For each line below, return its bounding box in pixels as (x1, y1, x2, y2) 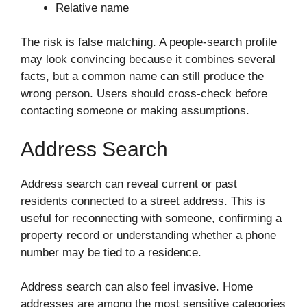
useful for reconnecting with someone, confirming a (21, 211, 282, 225)
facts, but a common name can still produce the (21, 70, 264, 84)
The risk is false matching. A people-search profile (21, 36, 277, 49)
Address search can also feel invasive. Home (21, 280, 253, 294)
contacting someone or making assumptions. (21, 104, 249, 118)
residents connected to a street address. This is (21, 194, 265, 208)
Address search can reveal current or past (21, 177, 237, 191)
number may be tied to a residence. (21, 245, 201, 259)
